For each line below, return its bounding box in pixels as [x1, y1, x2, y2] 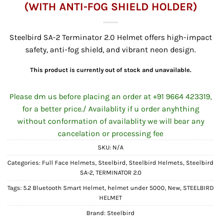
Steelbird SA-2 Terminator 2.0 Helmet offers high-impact [9, 32, 212, 42]
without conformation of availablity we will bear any [17, 116, 204, 126]
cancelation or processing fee [58, 129, 163, 139]
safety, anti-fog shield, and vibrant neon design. [25, 44, 196, 54]
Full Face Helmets [42, 159, 95, 167]
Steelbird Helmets [129, 159, 183, 167]
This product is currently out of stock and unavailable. [30, 66, 191, 74]
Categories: [7, 159, 42, 167]
